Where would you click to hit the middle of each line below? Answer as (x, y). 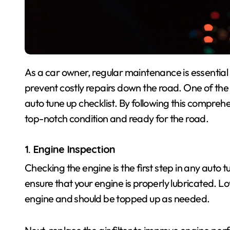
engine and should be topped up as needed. (117, 198)
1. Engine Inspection (70, 149)
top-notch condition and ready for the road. (117, 118)
